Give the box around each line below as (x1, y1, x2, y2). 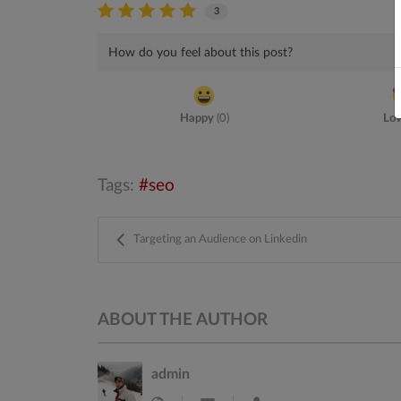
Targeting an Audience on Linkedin (133, 233, 307, 245)
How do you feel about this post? (108, 46, 293, 59)
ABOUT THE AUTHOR (98, 311, 268, 328)
